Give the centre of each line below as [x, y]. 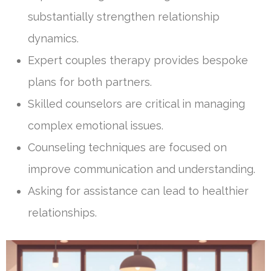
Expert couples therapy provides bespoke [138, 60]
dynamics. [53, 38]
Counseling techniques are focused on [127, 147]
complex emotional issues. [96, 125]
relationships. [62, 212]
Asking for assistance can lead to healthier [138, 191]
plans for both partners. [90, 82]
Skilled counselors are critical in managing [136, 103]
